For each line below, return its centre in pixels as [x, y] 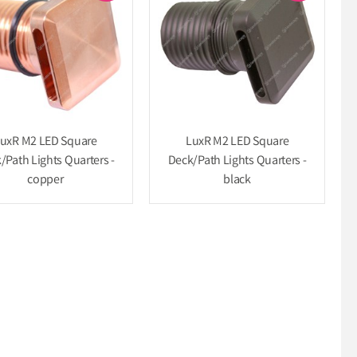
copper [45, 180]
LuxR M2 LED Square [237, 142]
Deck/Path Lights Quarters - [237, 161]
